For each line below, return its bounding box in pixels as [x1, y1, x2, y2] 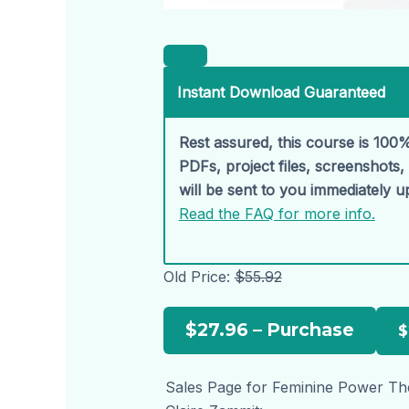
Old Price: [163, 267, 235, 286]
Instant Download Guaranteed [176, 83, 385, 102]
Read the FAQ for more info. [178, 204, 375, 224]
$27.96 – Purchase [184, 318, 354, 341]
